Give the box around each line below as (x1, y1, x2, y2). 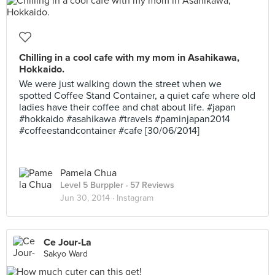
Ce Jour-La (44, 236, 91, 249)
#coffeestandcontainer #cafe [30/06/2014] (19, 125, 199, 137)
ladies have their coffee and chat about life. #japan (19, 101, 236, 114)
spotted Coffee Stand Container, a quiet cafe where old (19, 90, 255, 102)
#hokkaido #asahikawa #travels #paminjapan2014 (19, 113, 230, 125)
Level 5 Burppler (60, 180, 123, 190)
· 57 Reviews (123, 180, 174, 190)
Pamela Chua (60, 167, 117, 179)
